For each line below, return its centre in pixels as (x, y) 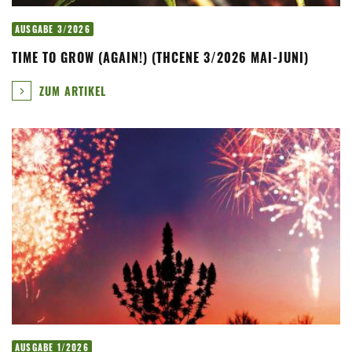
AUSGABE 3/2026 (53, 29)
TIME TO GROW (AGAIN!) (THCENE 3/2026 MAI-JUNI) (160, 58)
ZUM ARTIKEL (71, 90)
